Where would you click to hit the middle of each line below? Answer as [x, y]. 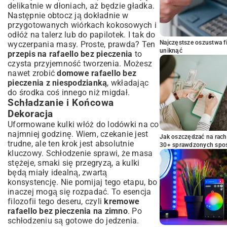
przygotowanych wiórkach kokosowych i [82, 25]
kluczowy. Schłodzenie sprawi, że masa [80, 153]
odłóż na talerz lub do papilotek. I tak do [82, 35]
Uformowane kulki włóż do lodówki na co [83, 124]
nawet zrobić [32, 73]
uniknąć [171, 51]
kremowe [122, 201]
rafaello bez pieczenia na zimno [68, 211]
